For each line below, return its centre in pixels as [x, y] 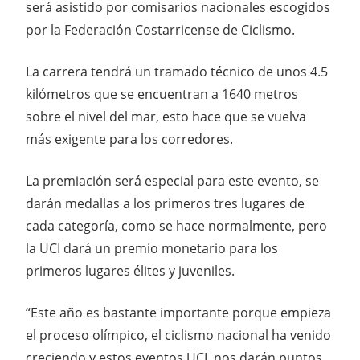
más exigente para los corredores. [129, 139]
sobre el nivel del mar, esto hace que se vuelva [166, 117]
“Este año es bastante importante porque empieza [178, 313]
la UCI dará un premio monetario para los [152, 249]
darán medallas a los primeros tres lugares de [165, 204]
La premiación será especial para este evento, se [172, 181]
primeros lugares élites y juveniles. [130, 271]
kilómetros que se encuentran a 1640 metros [162, 94]
